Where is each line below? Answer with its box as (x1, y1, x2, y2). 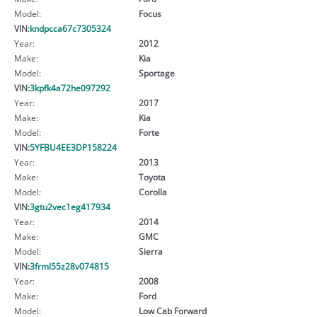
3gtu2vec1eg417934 (30, 200, 110, 212)
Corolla (138, 185, 167, 197)
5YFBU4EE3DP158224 (30, 141, 117, 153)
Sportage (138, 67, 175, 79)
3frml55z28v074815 (30, 260, 109, 272)
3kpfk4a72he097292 (30, 81, 110, 93)
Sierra (138, 245, 163, 257)
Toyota (138, 171, 166, 183)
